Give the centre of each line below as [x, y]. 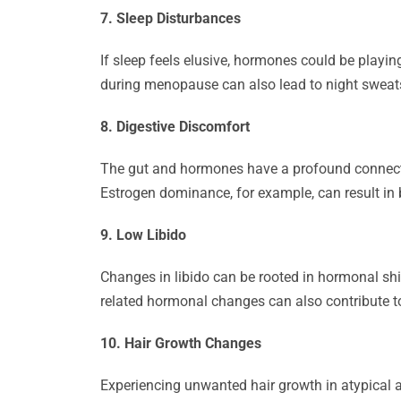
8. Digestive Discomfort [175, 127]
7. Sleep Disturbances [171, 18]
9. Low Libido [143, 235]
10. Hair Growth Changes [181, 343]
